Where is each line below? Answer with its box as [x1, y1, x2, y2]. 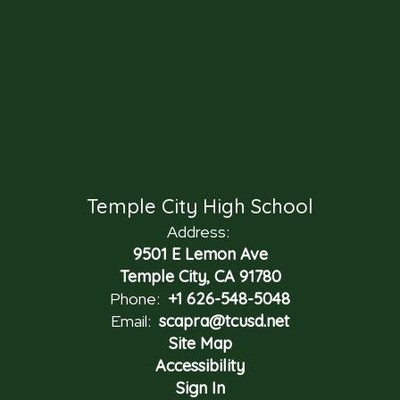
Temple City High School [87, 193, 313, 219]
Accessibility [155, 354, 245, 376]
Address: [166, 221, 229, 242]
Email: [111, 310, 151, 331]
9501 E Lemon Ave [132, 243, 268, 264]
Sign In [175, 377, 225, 398]
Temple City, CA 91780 [119, 265, 281, 287]
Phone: [110, 287, 160, 309]
